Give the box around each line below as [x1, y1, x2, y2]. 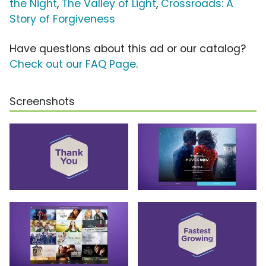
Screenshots [9, 94, 75, 109]
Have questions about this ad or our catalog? [9, 41, 246, 56]
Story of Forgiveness [9, 11, 115, 26]
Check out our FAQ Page [9, 56, 136, 71]
